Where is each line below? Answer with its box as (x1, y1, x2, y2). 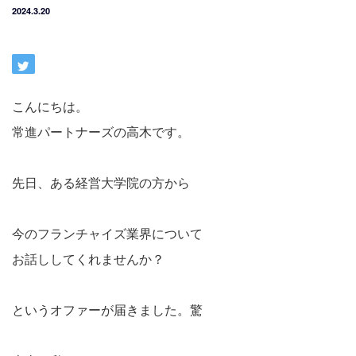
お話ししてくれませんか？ (12, 249, 164, 268)
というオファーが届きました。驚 (12, 300, 203, 319)
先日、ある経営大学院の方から (12, 172, 190, 192)
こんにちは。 (12, 96, 88, 115)
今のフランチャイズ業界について (12, 223, 203, 242)
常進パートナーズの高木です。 (12, 122, 190, 141)
